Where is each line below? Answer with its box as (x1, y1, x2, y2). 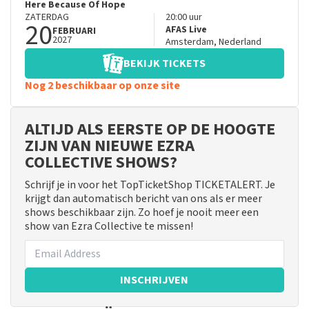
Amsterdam (165, 35, 214, 50)
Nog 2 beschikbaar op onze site (25, 78, 180, 94)
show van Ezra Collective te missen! (25, 219, 193, 235)
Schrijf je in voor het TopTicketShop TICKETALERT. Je (25, 177, 275, 193)
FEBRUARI (52, 24, 96, 39)
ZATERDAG (25, 10, 69, 25)
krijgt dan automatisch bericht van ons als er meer (25, 191, 262, 207)
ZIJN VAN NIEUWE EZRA (25, 134, 195, 159)
